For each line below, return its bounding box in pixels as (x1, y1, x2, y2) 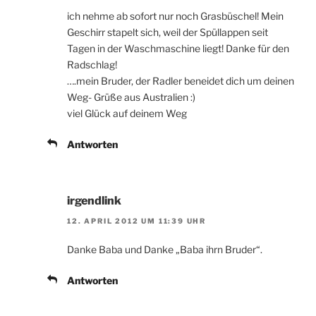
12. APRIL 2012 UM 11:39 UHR (67, 216, 207, 225)
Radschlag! (67, 59, 117, 71)
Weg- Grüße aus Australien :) (67, 91, 195, 104)
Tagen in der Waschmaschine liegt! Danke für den (67, 42, 289, 55)
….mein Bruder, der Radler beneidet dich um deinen (67, 75, 294, 87)
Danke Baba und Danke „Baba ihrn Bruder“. (67, 243, 262, 255)
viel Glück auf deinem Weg (67, 107, 187, 120)
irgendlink (67, 194, 121, 208)
